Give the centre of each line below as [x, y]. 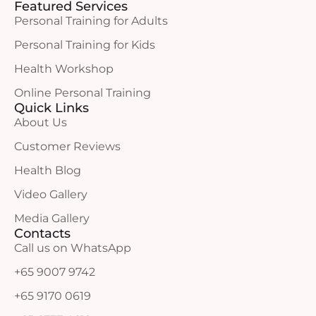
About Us [41, 122]
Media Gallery [52, 218]
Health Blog [48, 170]
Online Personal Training [83, 93]
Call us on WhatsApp [73, 248]
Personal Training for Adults [91, 21]
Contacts [42, 233]
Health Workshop [64, 69]
